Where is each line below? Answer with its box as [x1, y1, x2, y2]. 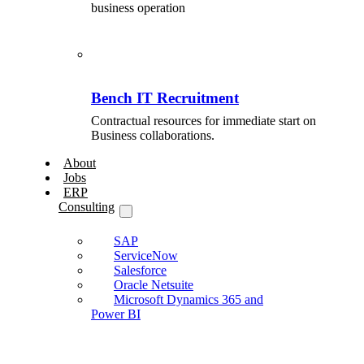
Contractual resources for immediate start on [90, 114, 316, 128]
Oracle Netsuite [113, 278, 193, 292]
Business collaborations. [90, 128, 214, 143]
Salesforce [113, 263, 167, 278]
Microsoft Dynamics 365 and [113, 292, 263, 307]
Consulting [58, 200, 115, 214]
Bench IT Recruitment [90, 89, 239, 107]
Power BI [90, 307, 141, 322]
